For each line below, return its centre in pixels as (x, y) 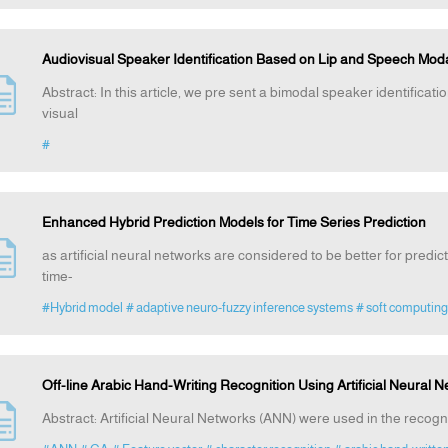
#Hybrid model (82, 308)
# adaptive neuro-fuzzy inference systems (239, 308)
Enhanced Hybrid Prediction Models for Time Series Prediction (233, 222)
